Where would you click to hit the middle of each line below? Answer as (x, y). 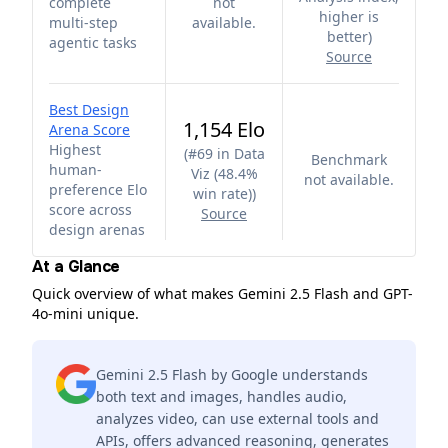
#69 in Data (226, 153)
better (347, 36)
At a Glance (76, 266)
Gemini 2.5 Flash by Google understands (232, 374)
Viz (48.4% (224, 173)
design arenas (97, 229)
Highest (75, 149)
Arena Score (89, 129)
